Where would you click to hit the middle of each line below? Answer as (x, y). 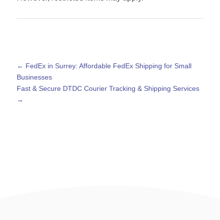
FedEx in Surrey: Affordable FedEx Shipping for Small (108, 66)
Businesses (34, 77)
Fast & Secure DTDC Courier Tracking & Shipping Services (108, 89)
